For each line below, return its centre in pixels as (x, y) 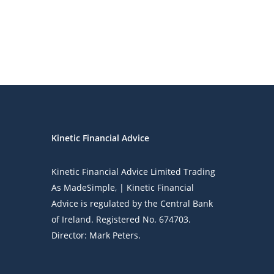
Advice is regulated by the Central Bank (132, 203)
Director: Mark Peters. (96, 235)
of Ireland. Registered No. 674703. (121, 219)
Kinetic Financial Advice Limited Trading (134, 171)
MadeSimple (90, 187)
